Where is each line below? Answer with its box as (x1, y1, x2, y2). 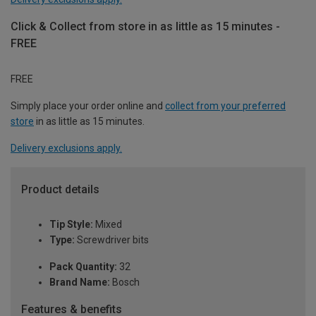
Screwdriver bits (75, 234, 149, 246)
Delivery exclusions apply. (11, 142, 122, 154)
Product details (21, 182, 99, 196)
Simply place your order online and (11, 99, 165, 111)
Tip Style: (49, 219, 93, 231)
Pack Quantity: (49, 261, 117, 273)
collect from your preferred (165, 99, 286, 111)
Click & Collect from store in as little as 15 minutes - (11, 19, 280, 33)
